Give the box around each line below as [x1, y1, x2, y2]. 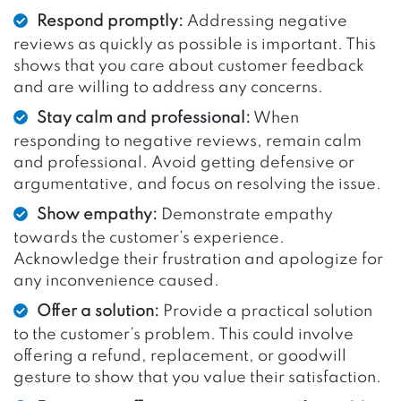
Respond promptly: [37, 13, 183, 30]
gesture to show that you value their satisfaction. [13, 369, 381, 386]
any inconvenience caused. [13, 272, 219, 289]
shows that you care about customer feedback [13, 57, 364, 74]
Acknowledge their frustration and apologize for [13, 251, 383, 268]
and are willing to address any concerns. [13, 79, 323, 96]
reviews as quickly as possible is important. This [13, 36, 376, 53]
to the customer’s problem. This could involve [13, 326, 354, 343]
